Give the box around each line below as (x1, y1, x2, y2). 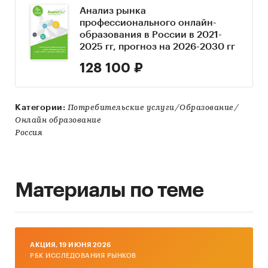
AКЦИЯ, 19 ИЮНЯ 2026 (30, 242, 111, 249)
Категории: (15, 103, 65, 112)
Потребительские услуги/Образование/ (67, 103, 239, 113)
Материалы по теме (15, 180, 203, 201)
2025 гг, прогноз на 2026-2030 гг (80, 42, 236, 52)
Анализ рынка (80, 6, 147, 16)
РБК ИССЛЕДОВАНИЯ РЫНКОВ (30, 252, 136, 260)
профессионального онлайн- (80, 18, 217, 28)
